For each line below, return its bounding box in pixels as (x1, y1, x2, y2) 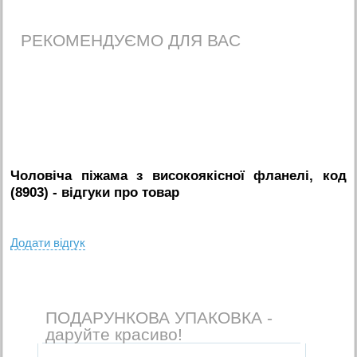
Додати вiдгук (10, 235, 86, 249)
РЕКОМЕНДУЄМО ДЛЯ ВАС (21, 31, 241, 50)
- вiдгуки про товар (49, 184, 180, 200)
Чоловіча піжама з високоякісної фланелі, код (10, 167, 347, 183)
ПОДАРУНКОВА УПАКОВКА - (45, 308, 273, 327)
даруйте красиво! (45, 324, 182, 343)
